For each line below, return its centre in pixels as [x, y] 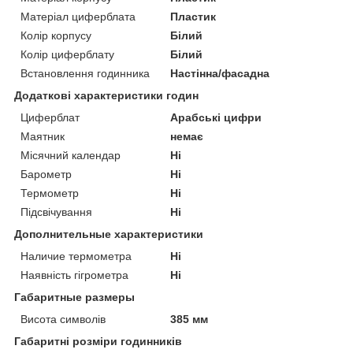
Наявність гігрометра [74, 275]
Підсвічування [56, 212]
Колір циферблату [67, 54]
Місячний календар [71, 155]
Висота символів [63, 319]
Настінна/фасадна [220, 73]
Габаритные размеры [74, 297]
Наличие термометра [76, 256]
